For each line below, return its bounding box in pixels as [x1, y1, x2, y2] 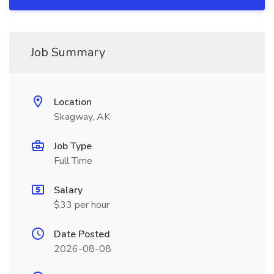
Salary [54, 183, 83, 197]
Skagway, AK [54, 110, 110, 124]
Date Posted [54, 228, 110, 241]
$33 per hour [54, 198, 109, 212]
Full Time [54, 154, 92, 168]
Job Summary [31, 44, 105, 61]
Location [54, 95, 92, 109]
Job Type [54, 139, 92, 153]
